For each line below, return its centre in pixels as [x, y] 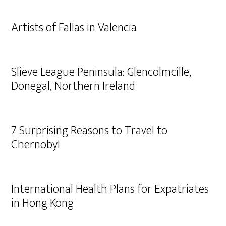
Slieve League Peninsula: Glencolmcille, [101, 72]
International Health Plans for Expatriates [110, 189]
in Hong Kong [43, 203]
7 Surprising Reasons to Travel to [90, 131]
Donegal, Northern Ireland [73, 86]
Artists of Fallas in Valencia [74, 28]
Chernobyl [36, 145]
